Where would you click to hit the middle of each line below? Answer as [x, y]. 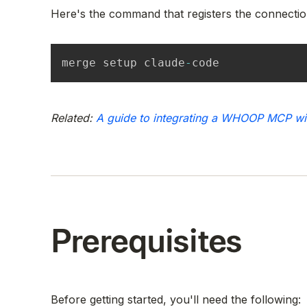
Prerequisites [146, 241]
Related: [73, 118]
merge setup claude [123, 62]
